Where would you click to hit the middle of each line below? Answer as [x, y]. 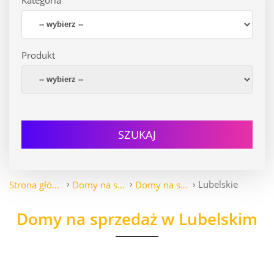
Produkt [38, 55]
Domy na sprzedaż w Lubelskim [137, 219]
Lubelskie [218, 184]
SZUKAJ [137, 134]
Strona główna [56, 184]
